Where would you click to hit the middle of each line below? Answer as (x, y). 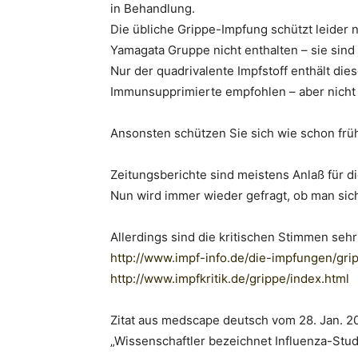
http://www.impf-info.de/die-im (198, 258)
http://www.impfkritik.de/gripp (195, 278)
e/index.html (314, 278)
